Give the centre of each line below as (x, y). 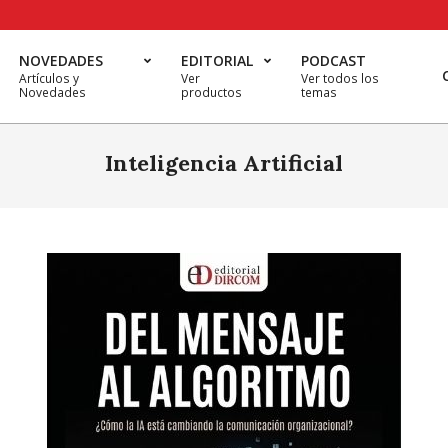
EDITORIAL (217, 60)
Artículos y (49, 78)
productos (211, 92)
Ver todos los (340, 78)
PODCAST (333, 60)
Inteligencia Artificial (224, 163)
